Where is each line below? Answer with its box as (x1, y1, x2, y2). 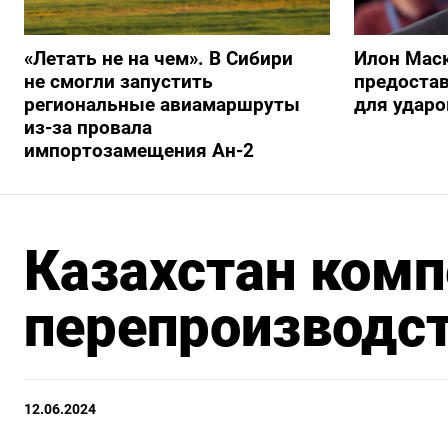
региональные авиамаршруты (24, 93, 300, 117)
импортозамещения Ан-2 (24, 139, 254, 163)
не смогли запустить (24, 70, 213, 94)
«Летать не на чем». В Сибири (24, 47, 293, 71)
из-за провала (24, 116, 152, 140)
